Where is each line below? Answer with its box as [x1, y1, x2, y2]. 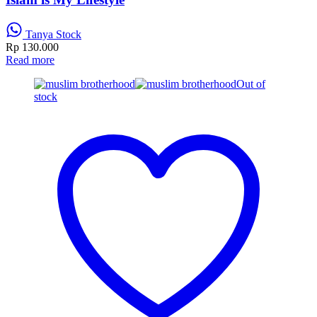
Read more [6, 54, 54, 66]
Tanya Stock [23, 28, 81, 40]
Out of [236, 78, 265, 90]
